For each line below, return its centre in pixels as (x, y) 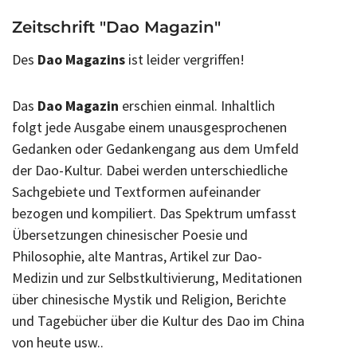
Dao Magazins (81, 59)
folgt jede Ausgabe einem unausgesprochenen (149, 127)
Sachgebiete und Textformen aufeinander (136, 191)
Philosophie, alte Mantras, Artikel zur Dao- (137, 256)
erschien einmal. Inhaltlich (197, 105)
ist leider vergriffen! (185, 59)
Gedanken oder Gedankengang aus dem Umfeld (155, 148)
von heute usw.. (59, 342)
